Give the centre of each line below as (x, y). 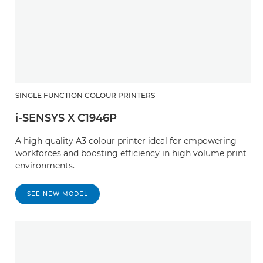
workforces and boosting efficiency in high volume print (131, 153)
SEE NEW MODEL (58, 194)
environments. (45, 165)
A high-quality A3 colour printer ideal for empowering (126, 141)
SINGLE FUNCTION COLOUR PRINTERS (85, 95)
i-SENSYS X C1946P (66, 118)
